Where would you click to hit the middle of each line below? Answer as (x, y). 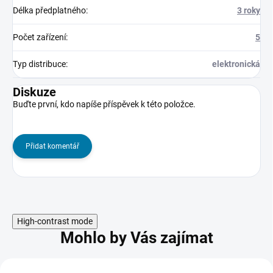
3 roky (249, 10)
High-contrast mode (55, 221)
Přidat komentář (52, 146)
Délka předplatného (49, 10)
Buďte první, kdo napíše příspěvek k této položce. (104, 104)
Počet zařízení (39, 37)
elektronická (236, 64)
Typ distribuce (39, 64)
